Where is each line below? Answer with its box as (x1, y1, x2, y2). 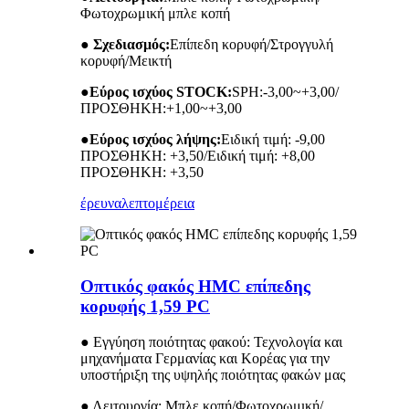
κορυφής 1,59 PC (80, 296, 210, 316)
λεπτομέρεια (121, 195, 194, 212)
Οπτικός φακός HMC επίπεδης (80, 276, 310, 296)
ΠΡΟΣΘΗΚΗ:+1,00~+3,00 (80, 100, 242, 117)
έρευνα (80, 195, 121, 212)
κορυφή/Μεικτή (80, 53, 172, 69)
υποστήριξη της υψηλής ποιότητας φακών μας (80, 366, 345, 383)
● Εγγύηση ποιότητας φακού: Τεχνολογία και (80, 333, 342, 350)
